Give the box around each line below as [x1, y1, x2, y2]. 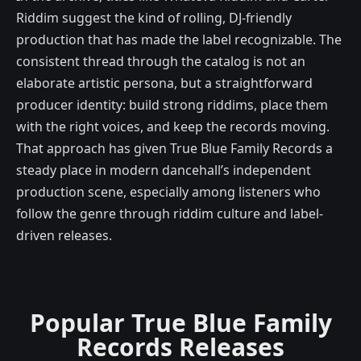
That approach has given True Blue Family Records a [16, 139, 333, 157]
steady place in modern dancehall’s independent [16, 161, 311, 179]
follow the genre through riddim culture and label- [16, 205, 323, 222]
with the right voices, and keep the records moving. [16, 118, 330, 135]
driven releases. [16, 226, 112, 244]
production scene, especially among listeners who [16, 183, 321, 201]
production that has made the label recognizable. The [16, 31, 342, 48]
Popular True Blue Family [29, 306, 332, 339]
